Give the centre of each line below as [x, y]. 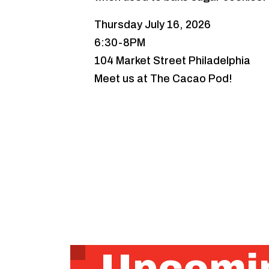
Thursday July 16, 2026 [153, 25]
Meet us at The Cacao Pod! [163, 79]
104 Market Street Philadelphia [172, 61]
